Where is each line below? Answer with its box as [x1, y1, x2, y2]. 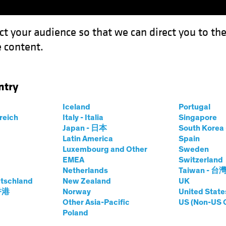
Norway [62, 188, 91, 196]
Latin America [62, 135, 113, 143]
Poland [62, 209, 88, 217]
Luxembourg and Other [62, 145, 147, 153]
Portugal [178, 103, 210, 111]
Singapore [178, 114, 217, 122]
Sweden [178, 145, 209, 153]
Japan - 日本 [62, 124, 107, 132]
